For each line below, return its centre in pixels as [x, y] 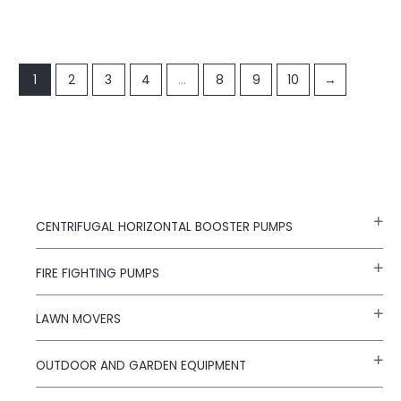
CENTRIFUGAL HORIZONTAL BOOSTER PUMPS [164, 227]
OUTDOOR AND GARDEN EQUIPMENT [141, 365]
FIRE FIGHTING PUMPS [98, 273]
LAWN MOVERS [78, 320]
